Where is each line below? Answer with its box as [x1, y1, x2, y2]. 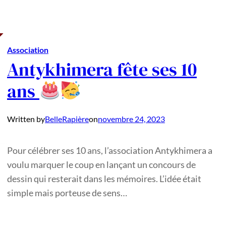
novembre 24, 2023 [97, 114, 165, 124]
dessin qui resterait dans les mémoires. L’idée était [7, 173, 201, 185]
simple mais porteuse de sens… [7, 187, 127, 199]
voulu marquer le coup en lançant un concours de [7, 159, 196, 171]
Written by [7, 114, 45, 124]
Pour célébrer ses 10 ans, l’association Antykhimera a [7, 145, 212, 156]
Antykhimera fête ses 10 [7, 57, 197, 82]
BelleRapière [44, 114, 89, 124]
